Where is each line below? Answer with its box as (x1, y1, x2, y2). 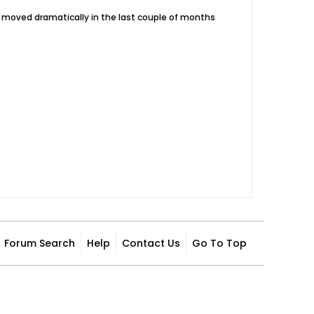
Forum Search (4, 236, 75, 250)
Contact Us (122, 236, 180, 250)
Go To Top (192, 236, 247, 250)
